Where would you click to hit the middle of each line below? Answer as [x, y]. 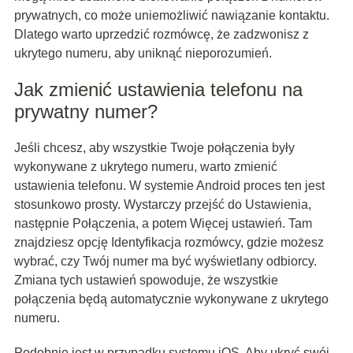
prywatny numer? [85, 112]
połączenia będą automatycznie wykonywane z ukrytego [171, 299]
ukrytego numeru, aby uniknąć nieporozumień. [143, 54]
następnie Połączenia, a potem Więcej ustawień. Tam [163, 224]
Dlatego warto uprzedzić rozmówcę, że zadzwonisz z [161, 35]
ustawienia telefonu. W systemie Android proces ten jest [169, 186]
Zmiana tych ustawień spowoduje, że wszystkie [146, 281]
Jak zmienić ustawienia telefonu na [158, 90]
